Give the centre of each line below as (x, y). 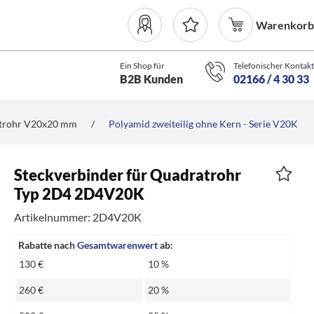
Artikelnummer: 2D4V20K (78, 217)
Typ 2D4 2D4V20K (80, 194)
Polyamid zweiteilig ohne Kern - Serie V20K (203, 124)
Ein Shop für (142, 65)
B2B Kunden (151, 78)
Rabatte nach (48, 245)
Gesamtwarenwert (118, 245)
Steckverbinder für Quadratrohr (128, 175)
